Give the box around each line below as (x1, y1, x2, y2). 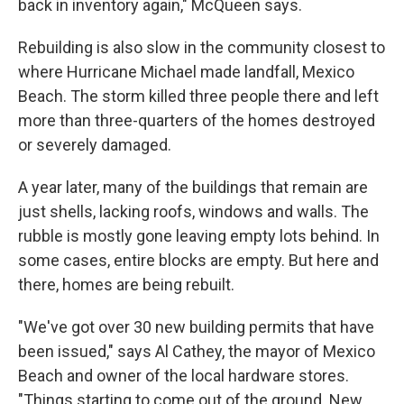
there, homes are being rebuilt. (18, 275, 234, 294)
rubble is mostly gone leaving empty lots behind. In (18, 226, 380, 245)
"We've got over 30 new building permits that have (18, 317, 374, 336)
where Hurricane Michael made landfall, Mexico (18, 62, 354, 81)
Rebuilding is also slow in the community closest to (18, 38, 385, 57)
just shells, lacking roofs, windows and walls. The (18, 202, 369, 221)
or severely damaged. (18, 135, 171, 154)
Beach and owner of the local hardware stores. (18, 366, 349, 385)
